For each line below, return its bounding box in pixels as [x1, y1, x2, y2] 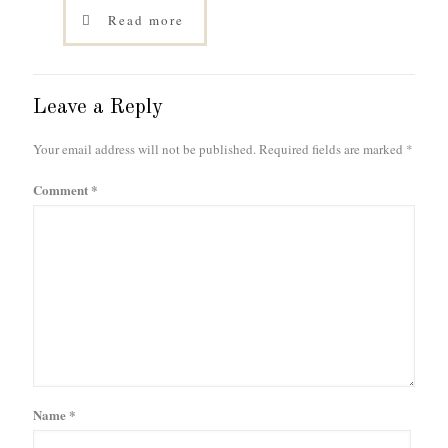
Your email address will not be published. [33, 140, 256, 158]
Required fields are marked [259, 140, 406, 158]
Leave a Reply [33, 97, 163, 118]
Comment [33, 180, 91, 199]
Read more [108, 11, 185, 29]
